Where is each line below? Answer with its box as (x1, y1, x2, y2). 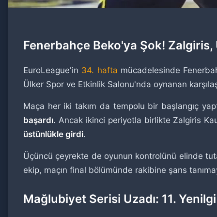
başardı (23, 115, 53, 125)
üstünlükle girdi (23, 129, 83, 139)
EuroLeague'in (23, 65, 82, 75)
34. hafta (81, 65, 118, 75)
